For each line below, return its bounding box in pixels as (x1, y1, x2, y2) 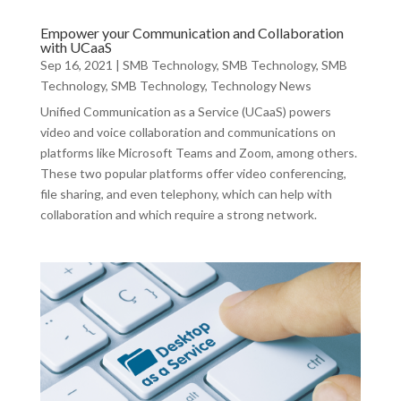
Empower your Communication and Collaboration (39, 24, 344, 42)
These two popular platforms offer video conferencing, (39, 166, 346, 182)
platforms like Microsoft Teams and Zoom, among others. (39, 145, 357, 161)
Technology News (209, 78, 311, 94)
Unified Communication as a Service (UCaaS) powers (39, 104, 331, 120)
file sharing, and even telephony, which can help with (39, 186, 332, 202)
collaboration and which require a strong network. (39, 207, 317, 223)
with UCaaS (39, 38, 112, 56)
